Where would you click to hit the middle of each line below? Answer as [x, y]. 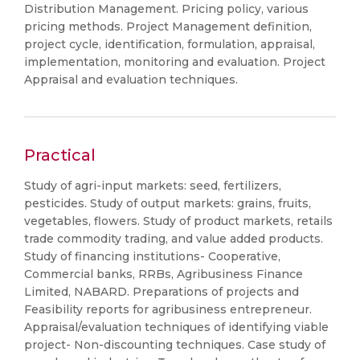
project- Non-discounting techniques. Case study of [175, 345]
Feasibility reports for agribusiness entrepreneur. [168, 309]
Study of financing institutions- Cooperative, [152, 256]
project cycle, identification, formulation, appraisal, [170, 44]
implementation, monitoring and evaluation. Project [175, 62]
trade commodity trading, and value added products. [174, 239]
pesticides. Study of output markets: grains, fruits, [168, 203]
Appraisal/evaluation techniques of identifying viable [176, 327]
